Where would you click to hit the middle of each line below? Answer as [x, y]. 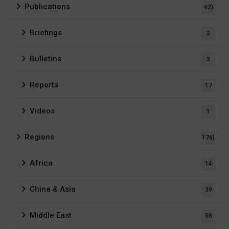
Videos [42, 111]
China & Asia [53, 189]
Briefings [46, 33]
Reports [44, 85]
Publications [47, 7]
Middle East [51, 215]
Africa [41, 163]
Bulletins [45, 59]
